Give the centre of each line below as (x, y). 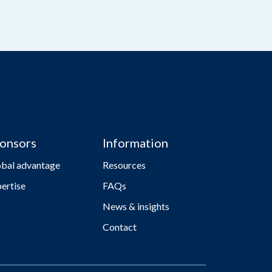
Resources (124, 165)
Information (136, 143)
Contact (120, 227)
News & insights (136, 206)
